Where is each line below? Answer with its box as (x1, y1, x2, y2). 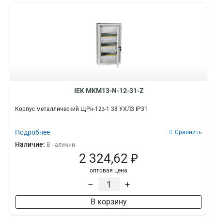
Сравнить (175, 129, 202, 136)
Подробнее (15, 128, 50, 136)
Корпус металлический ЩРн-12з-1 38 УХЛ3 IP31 (15, 106, 148, 112)
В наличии (46, 141, 75, 148)
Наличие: (15, 140, 46, 148)
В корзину (90, 197, 127, 206)
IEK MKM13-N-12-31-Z (74, 87, 143, 94)
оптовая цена (90, 167, 127, 174)
